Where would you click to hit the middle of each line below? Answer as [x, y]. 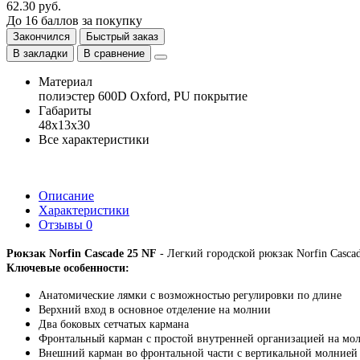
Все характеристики [94, 139]
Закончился [41, 36]
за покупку [112, 20]
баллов [60, 20]
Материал [65, 81]
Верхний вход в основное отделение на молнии [155, 310]
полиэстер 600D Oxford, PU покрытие [143, 96]
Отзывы [62, 224]
